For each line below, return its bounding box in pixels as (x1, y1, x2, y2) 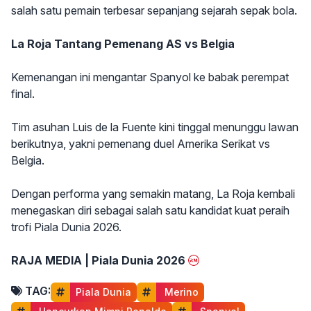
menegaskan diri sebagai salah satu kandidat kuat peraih (11, 203, 289, 217)
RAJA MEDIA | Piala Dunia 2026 (11, 253, 185, 267)
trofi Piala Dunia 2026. (11, 219, 121, 234)
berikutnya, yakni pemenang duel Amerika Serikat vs (11, 136, 270, 151)
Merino (162, 285, 199, 298)
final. (11, 86, 35, 101)
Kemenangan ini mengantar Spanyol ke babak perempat (11, 69, 289, 84)
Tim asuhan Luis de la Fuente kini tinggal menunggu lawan (11, 119, 299, 134)
